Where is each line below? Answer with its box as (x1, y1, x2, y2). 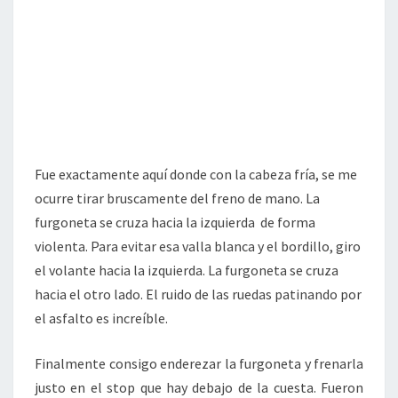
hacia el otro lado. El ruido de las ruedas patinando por (35, 285, 362, 304)
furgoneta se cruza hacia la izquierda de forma (35, 213, 315, 232)
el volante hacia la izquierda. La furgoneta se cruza (35, 261, 338, 280)
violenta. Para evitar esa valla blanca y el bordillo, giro (35, 237, 361, 256)
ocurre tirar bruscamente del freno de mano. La (35, 189, 320, 208)
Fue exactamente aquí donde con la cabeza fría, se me (35, 165, 357, 184)
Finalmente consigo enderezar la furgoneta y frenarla (35, 354, 363, 373)
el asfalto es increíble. (35, 309, 168, 328)
